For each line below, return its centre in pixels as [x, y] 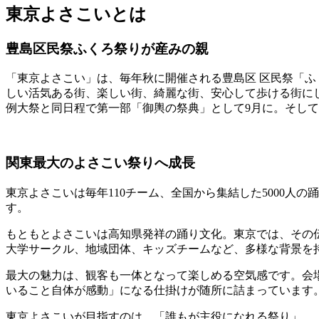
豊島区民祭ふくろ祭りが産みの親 [107, 48]
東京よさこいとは [76, 14]
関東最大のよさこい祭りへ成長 [100, 163]
